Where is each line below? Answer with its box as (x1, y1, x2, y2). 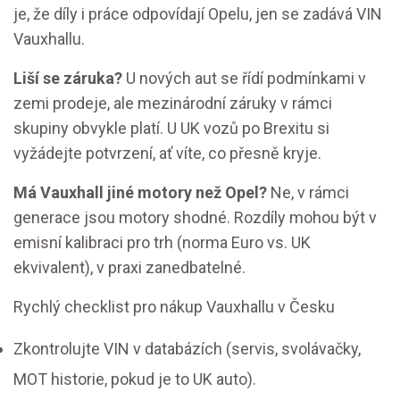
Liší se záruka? (13, 69, 122, 88)
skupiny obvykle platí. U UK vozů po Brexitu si (13, 119, 329, 138)
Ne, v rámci (267, 183, 349, 203)
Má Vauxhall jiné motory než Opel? (13, 183, 267, 203)
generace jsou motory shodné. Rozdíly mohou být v (13, 208, 377, 228)
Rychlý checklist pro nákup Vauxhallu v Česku (13, 297, 335, 317)
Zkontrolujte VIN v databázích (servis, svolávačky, (13, 339, 361, 359)
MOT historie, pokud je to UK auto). (13, 370, 256, 389)
